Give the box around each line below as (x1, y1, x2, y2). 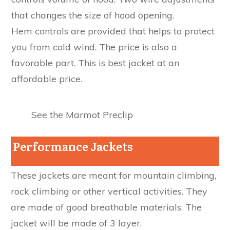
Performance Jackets (11, 137, 133, 155)
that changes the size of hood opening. (11, 9, 174, 21)
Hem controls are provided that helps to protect (11, 25, 215, 37)
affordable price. (11, 72, 82, 85)
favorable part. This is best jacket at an (11, 56, 179, 69)
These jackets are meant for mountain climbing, (11, 169, 216, 181)
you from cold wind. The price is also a (11, 41, 177, 53)
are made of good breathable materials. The (11, 201, 202, 213)
